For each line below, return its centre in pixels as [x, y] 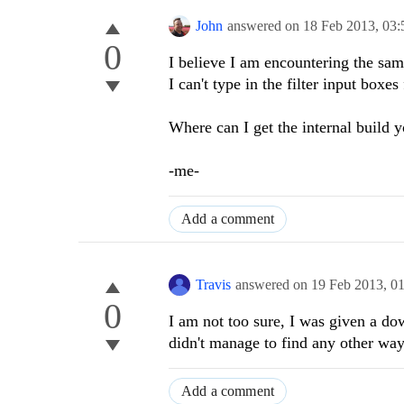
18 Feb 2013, [343, 26]
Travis [213, 285]
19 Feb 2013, [351, 285]
